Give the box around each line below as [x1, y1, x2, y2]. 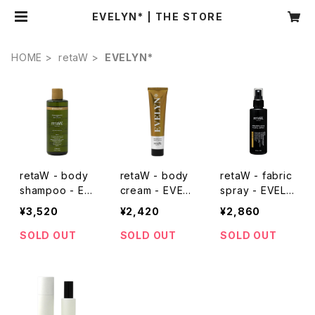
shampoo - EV [20, 184, 92, 196]
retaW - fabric [220, 169, 292, 181]
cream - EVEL [120, 184, 189, 196]
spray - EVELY [220, 184, 293, 196]
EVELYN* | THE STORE [91, 11, 224, 22]
